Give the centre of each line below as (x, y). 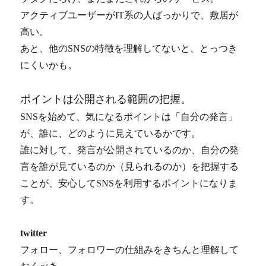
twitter (34, 233)
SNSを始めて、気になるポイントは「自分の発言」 (129, 117)
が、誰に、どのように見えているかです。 (111, 134)
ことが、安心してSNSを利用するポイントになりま (129, 183)
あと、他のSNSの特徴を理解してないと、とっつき (129, 49)
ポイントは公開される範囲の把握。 (106, 99)
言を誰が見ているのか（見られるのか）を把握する (130, 167)
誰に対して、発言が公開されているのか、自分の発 (130, 150)
